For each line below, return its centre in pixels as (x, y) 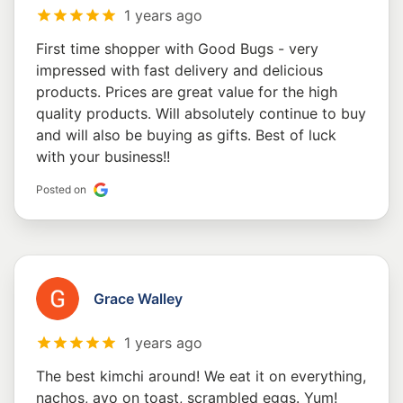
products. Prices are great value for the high (187, 92)
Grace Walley (138, 299)
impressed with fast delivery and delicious (179, 71)
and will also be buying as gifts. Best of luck (186, 135)
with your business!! (103, 157)
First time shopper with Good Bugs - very (177, 49)
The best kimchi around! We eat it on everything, (201, 376)
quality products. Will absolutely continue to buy (201, 114)
